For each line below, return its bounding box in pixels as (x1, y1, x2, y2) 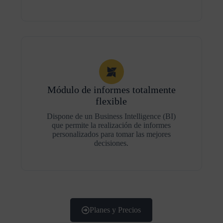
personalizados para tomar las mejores (52, 130, 171, 138)
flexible (96, 96, 127, 107)
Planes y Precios (90, 206, 141, 214)
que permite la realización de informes (52, 121, 171, 129)
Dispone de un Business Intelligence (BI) (47, 112, 176, 120)
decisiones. (94, 139, 129, 147)
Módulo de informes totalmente (47, 84, 176, 95)
